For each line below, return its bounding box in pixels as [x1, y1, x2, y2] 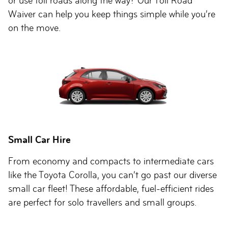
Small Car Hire [8, 134, 71, 146]
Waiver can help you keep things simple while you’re [8, 9, 215, 19]
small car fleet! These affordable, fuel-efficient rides [8, 183, 214, 194]
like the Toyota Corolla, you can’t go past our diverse [8, 169, 217, 180]
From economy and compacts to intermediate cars [8, 156, 214, 166]
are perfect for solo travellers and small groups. [8, 197, 196, 208]
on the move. [8, 22, 61, 33]
